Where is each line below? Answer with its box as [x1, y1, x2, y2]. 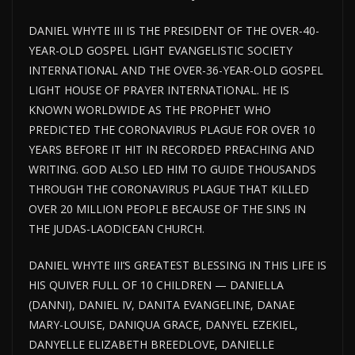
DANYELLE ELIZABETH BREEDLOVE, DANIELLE [29, 337, 274, 353]
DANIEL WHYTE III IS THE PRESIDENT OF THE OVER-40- [29, 23, 319, 39]
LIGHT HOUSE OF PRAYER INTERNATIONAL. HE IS [29, 82, 289, 98]
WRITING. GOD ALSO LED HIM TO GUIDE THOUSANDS [29, 162, 316, 177]
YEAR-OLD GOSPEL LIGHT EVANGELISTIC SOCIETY [29, 43, 292, 59]
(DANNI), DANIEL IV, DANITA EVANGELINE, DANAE [29, 297, 295, 313]
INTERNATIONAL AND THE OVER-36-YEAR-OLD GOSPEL [29, 63, 323, 78]
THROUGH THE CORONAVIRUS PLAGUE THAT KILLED [29, 181, 309, 197]
